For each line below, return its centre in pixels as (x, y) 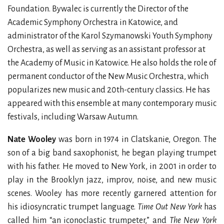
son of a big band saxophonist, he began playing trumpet (112, 153)
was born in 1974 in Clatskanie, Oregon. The (136, 139)
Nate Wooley (32, 139)
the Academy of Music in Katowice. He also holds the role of (112, 63)
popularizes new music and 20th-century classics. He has (109, 90)
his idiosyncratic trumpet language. (72, 207)
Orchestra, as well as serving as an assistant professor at (106, 49)
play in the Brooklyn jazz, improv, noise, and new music (112, 180)
